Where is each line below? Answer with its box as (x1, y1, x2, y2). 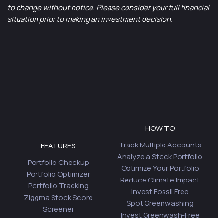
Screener (42, 204, 74, 214)
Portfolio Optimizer (26, 169, 90, 179)
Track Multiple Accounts (118, 140, 201, 150)
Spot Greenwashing (126, 198, 194, 208)
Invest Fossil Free (131, 186, 189, 197)
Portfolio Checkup (27, 157, 89, 167)
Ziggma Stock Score (23, 192, 93, 202)
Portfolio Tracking (28, 181, 89, 191)
